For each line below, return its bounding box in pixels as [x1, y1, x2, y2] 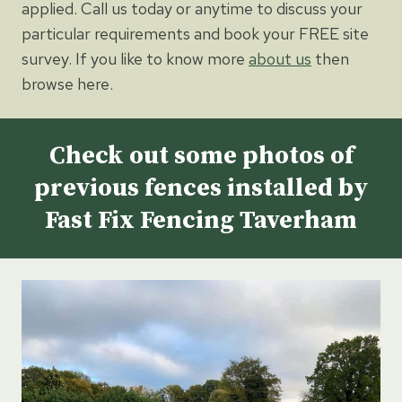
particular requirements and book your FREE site [22, 22, 369, 44]
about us [249, 48, 311, 69]
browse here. [22, 73, 113, 94]
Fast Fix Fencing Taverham [45, 204, 357, 236]
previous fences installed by [34, 171, 368, 204]
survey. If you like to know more [22, 48, 249, 69]
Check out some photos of [48, 139, 354, 171]
